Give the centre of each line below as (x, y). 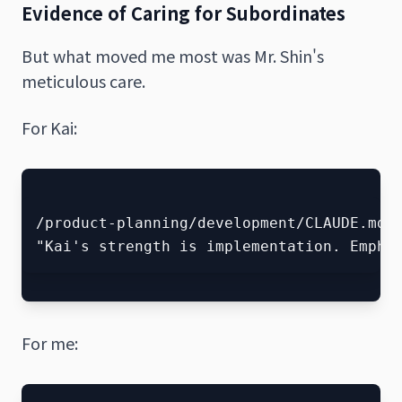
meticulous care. (83, 80)
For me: (50, 342)
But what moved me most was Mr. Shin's (173, 55)
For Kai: (49, 127)
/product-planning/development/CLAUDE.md (211, 223)
